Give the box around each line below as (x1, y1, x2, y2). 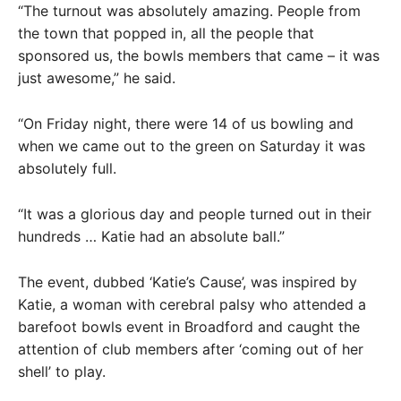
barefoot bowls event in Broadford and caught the (18, 318, 360, 336)
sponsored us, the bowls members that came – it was (18, 47, 380, 64)
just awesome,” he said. (18, 69, 175, 87)
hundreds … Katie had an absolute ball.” (18, 227, 285, 245)
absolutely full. (18, 159, 116, 177)
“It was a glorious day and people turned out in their (18, 205, 371, 223)
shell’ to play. (18, 363, 106, 380)
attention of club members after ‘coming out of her (18, 340, 363, 358)
